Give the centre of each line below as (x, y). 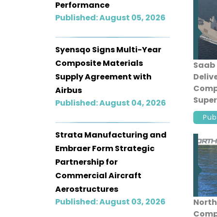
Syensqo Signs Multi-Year (108, 49)
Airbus (69, 90)
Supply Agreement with (103, 77)
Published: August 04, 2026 (111, 103)
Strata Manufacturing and (111, 135)
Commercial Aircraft (98, 175)
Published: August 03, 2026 (110, 201)
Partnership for (86, 162)
